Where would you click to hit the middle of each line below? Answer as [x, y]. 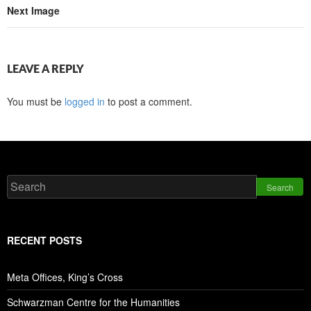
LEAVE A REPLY [45, 70]
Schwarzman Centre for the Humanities [93, 302]
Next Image [33, 11]
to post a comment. [149, 102]
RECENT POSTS [44, 241]
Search [280, 187]
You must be [36, 102]
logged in [85, 102]
